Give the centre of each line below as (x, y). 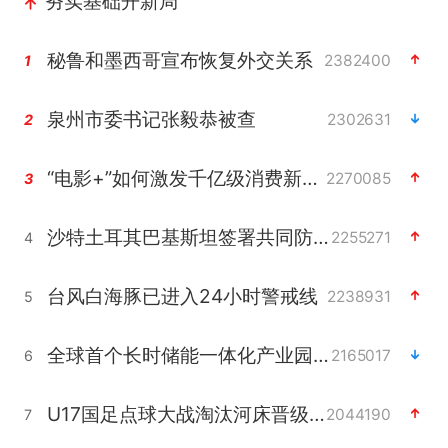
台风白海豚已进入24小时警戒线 (182, 295)
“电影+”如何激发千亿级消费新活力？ (309, 177)
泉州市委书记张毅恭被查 (151, 118)
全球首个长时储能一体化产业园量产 (320, 354)
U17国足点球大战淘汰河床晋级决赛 (316, 413)
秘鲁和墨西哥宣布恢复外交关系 (179, 59)
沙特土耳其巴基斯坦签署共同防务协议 (320, 236)
